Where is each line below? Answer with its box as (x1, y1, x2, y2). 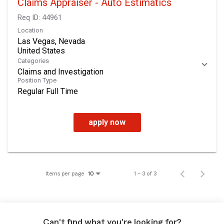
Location (17, 26, 43, 34)
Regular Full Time (17, 86, 78, 96)
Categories (17, 56, 49, 64)
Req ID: (17, 12, 42, 22)
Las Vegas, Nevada (17, 36, 85, 46)
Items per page (45, 170, 84, 176)
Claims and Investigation (17, 66, 103, 76)
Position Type (17, 76, 56, 84)
